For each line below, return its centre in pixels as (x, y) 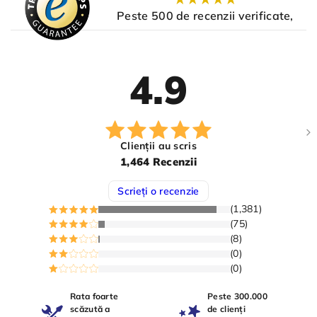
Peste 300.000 (237, 296)
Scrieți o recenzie (158, 191)
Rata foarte (94, 296)
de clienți (226, 309)
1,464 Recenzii (158, 162)
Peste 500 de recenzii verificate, (205, 15)
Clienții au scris (158, 146)
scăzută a (90, 309)
